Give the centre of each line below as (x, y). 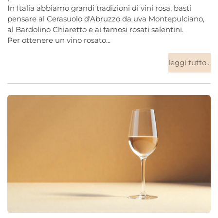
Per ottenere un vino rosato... (59, 40)
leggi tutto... (190, 63)
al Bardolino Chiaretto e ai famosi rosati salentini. (95, 30)
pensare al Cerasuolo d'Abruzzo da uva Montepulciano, (106, 19)
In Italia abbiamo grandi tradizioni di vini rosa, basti (99, 8)
